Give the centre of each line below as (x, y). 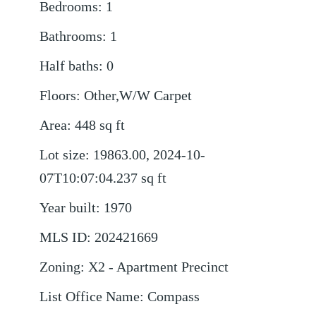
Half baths (69, 66)
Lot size (63, 155)
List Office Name (90, 297)
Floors (58, 96)
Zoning (60, 267)
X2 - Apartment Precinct (159, 267)
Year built (68, 208)
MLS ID (63, 238)
